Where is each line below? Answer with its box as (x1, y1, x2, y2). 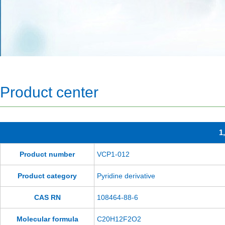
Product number (20, 150, 75, 158)
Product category (18, 172, 77, 180)
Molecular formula (16, 215, 78, 223)
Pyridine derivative (97, 172, 155, 180)
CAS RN (34, 193, 61, 201)
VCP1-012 (97, 150, 130, 158)
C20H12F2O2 (97, 215, 141, 223)
